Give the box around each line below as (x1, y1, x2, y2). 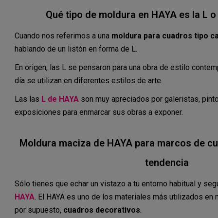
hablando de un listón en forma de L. (15, 44, 139, 54)
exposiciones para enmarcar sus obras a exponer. (15, 108, 183, 117)
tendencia (145, 157, 189, 169)
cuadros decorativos (63, 205, 140, 215)
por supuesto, (15, 205, 63, 215)
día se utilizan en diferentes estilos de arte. (15, 75, 163, 85)
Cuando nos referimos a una (15, 31, 111, 40)
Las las (15, 94, 41, 104)
